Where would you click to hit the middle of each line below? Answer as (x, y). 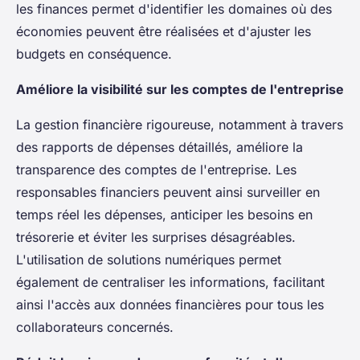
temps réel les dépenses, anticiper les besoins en (164, 214)
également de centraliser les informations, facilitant (170, 282)
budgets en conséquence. (94, 53)
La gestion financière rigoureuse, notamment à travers (180, 124)
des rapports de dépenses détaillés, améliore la (160, 147)
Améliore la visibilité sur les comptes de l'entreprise (180, 89)
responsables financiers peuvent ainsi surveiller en (168, 192)
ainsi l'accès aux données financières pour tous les (170, 304)
